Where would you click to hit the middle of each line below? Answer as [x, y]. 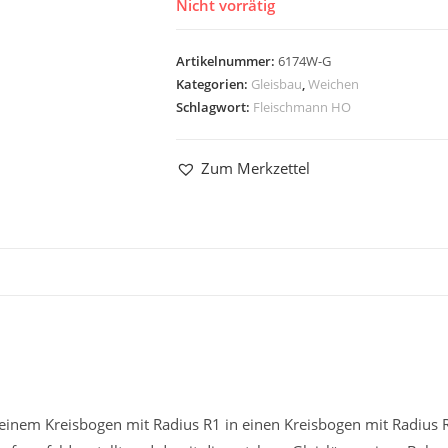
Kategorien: [213, 84]
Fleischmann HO [302, 107]
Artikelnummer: [227, 61]
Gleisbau [276, 84]
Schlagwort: [214, 107]
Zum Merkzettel [255, 168]
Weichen [333, 84]
